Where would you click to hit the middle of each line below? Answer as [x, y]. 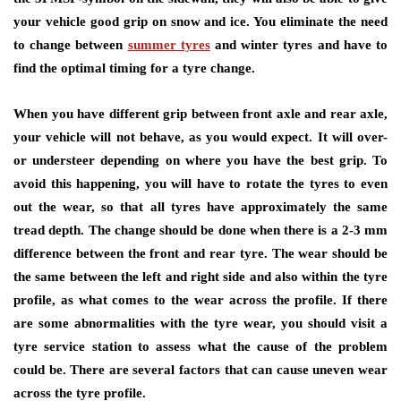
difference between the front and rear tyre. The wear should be [200, 254]
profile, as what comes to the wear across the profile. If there [200, 300]
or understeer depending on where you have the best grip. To [200, 161]
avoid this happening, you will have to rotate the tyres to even [200, 184]
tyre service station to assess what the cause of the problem [200, 347]
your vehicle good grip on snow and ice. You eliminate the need [200, 22]
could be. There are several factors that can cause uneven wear [200, 370]
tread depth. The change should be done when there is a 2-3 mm [200, 230]
